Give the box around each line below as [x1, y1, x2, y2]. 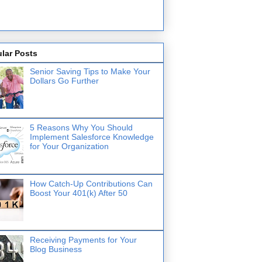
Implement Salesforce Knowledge [29, 132, 154, 142]
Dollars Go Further [29, 75, 99, 85]
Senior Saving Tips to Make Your [29, 66, 150, 76]
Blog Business [29, 244, 82, 254]
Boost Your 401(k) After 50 [29, 188, 127, 198]
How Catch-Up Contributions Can [29, 178, 153, 188]
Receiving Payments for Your [29, 235, 137, 244]
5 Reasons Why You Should [29, 122, 133, 132]
